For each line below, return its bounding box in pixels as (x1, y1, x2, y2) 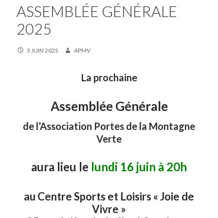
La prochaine (81, 71, 137, 83)
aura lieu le (31, 159, 91, 174)
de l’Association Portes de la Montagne (23, 120, 195, 132)
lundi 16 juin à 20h (91, 159, 187, 174)
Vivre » (92, 202, 126, 216)
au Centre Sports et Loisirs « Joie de (24, 189, 194, 203)
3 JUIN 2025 (26, 46, 58, 54)
